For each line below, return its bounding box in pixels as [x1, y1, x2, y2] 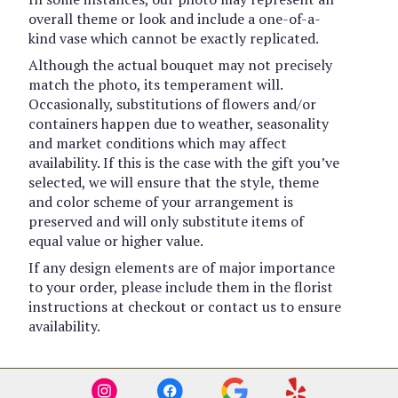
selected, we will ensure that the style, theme [28, 172, 319, 192]
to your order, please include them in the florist [28, 277, 333, 297]
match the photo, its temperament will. [28, 75, 283, 94]
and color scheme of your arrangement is [28, 192, 293, 211]
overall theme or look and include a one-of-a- [28, 9, 321, 28]
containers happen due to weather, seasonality [28, 114, 329, 133]
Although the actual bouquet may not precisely [28, 55, 332, 75]
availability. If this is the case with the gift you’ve [28, 153, 339, 172]
